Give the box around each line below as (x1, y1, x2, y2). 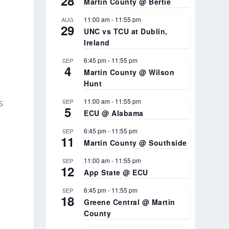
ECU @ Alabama (84, 107, 144, 118)
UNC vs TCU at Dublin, (84, 26, 168, 36)
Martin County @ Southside (84, 137, 187, 148)
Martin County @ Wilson (84, 66, 175, 77)
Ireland (84, 37, 110, 48)
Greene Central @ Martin (84, 196, 175, 207)
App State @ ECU (84, 167, 148, 177)
